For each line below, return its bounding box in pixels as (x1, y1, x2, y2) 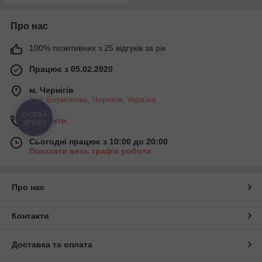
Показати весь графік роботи (29, 146, 151, 156)
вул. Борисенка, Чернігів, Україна (29, 95, 156, 105)
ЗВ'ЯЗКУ (22, 118, 47, 127)
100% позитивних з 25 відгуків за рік (29, 43, 166, 53)
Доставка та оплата (12, 240, 92, 250)
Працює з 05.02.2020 (29, 64, 113, 74)
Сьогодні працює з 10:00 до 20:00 (29, 137, 168, 147)
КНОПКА (22, 110, 47, 119)
